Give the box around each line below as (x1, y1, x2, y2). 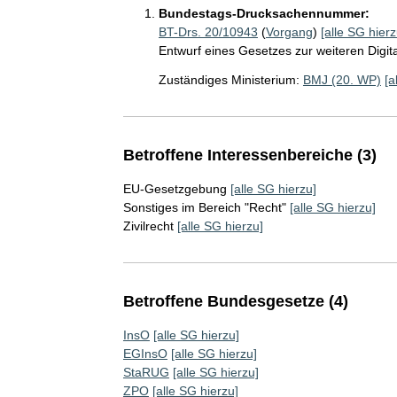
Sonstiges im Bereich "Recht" (122, 199, 286, 214)
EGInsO (122, 346, 167, 361)
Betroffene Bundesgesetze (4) (122, 292, 348, 310)
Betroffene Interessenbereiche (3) (122, 145, 377, 164)
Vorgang (265, 24, 313, 39)
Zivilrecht (122, 218, 174, 233)
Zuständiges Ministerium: (158, 72, 300, 87)
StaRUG (122, 364, 169, 379)
